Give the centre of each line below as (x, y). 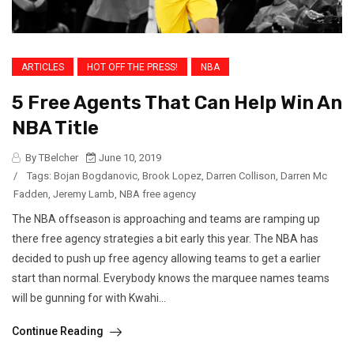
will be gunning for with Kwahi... (89, 298)
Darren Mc (304, 176)
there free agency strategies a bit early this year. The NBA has (165, 239)
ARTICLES (43, 68)
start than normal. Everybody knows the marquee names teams (171, 279)
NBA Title (55, 128)
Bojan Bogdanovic (96, 176)
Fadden (31, 194)
